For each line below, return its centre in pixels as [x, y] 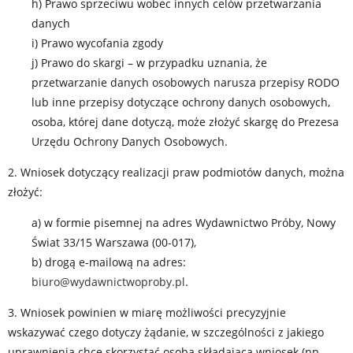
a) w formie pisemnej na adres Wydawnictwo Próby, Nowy [184, 223]
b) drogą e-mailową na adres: [109, 262]
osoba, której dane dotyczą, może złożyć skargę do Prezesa [185, 122]
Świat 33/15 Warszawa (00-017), [114, 242]
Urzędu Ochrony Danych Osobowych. [130, 141]
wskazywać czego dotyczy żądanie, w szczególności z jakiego [166, 332]
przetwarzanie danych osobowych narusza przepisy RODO [186, 82]
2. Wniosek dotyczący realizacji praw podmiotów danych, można [176, 172]
